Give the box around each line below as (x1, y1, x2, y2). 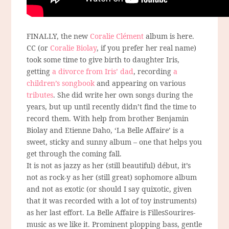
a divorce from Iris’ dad (52, 66, 134, 77)
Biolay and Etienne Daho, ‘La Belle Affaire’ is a (27, 125, 185, 135)
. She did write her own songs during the (53, 90, 193, 100)
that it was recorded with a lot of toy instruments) (27, 196, 197, 206)
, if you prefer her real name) (97, 43, 197, 53)
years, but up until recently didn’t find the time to (27, 102, 197, 112)
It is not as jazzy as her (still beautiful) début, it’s (27, 161, 191, 171)
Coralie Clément (88, 31, 144, 41)
